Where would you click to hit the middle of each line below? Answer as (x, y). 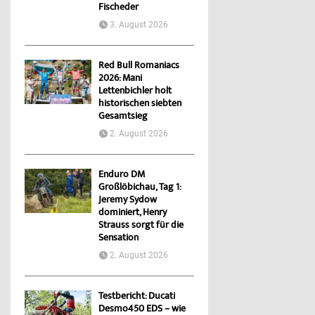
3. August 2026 (139, 25)
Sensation (118, 239)
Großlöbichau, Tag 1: (140, 188)
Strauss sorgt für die (141, 226)
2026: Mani (120, 79)
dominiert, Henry (133, 213)
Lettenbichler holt (135, 92)
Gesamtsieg (123, 117)
